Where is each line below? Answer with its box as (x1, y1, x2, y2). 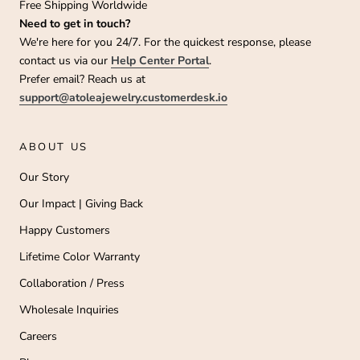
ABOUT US (19, 140, 88, 155)
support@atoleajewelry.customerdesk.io (19, 90, 227, 106)
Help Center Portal (111, 53, 209, 69)
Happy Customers (19, 223, 110, 239)
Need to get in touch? (19, 16, 130, 32)
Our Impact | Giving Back (19, 196, 143, 212)
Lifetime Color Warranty (19, 249, 140, 265)
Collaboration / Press (19, 276, 125, 292)
